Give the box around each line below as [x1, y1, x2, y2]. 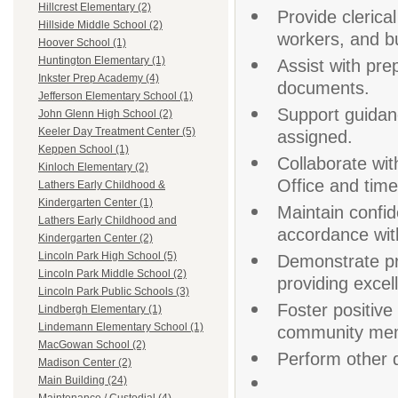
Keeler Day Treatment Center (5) [38, 125, 195, 139]
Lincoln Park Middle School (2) [38, 267, 187, 281]
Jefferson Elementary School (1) [38, 90, 193, 103]
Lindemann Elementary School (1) [38, 321, 203, 334]
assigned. [277, 127, 353, 150]
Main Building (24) [38, 374, 127, 387]
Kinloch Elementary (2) [38, 161, 148, 174]
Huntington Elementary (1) [38, 54, 165, 68]
